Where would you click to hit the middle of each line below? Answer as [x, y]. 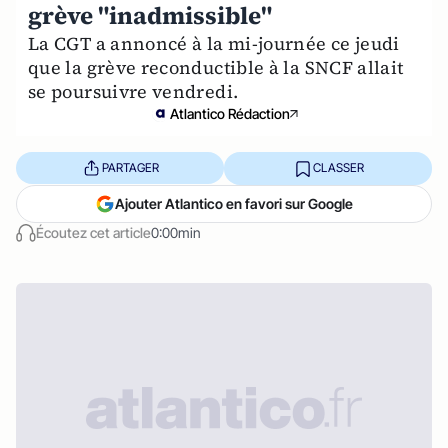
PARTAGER [130, 168]
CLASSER [338, 168]
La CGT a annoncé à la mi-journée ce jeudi [214, 43]
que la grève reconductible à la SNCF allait [216, 67]
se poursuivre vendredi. [133, 91]
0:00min [176, 232]
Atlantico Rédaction [230, 113]
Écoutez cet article [93, 232]
